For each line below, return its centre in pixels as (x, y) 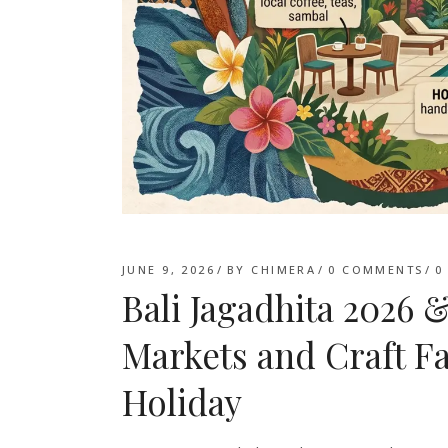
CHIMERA (284, 269)
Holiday (182, 401)
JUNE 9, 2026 (169, 269)
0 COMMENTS (376, 269)
